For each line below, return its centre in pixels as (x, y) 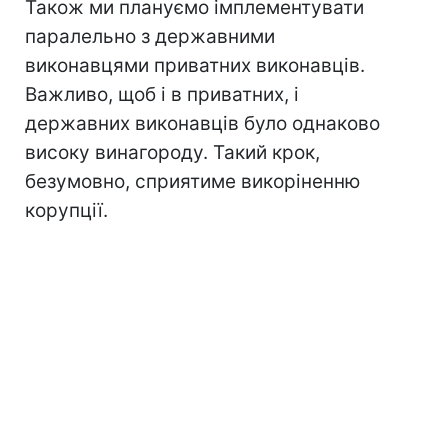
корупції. (66, 211)
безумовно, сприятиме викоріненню (192, 182)
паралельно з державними (150, 37)
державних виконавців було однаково (202, 124)
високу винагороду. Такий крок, (172, 153)
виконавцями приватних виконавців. (195, 66)
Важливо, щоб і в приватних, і (162, 95)
